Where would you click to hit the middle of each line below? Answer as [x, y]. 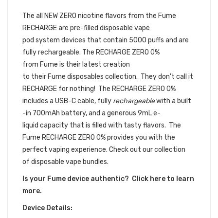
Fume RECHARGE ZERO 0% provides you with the [99, 137]
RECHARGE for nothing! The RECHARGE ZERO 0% [99, 89]
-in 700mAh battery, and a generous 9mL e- [91, 113]
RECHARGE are [46, 28]
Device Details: [47, 208]
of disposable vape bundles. [65, 162]
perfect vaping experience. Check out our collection [104, 150]
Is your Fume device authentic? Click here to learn [108, 179]
